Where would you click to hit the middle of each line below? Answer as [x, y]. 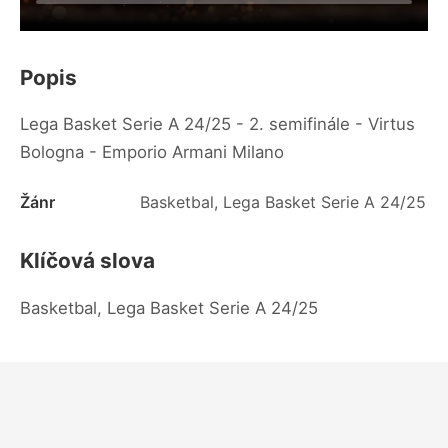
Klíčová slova [87, 261]
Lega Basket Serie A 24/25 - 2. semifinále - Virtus [217, 124]
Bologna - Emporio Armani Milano [152, 152]
